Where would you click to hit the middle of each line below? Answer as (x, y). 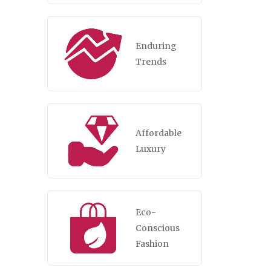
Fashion (152, 244)
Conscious (157, 228)
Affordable (158, 133)
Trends (151, 62)
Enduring (156, 46)
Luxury (150, 149)
